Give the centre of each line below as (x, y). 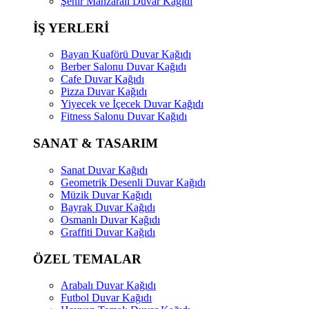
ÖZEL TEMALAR (87, 259)
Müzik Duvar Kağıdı (106, 195)
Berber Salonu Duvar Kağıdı (123, 67)
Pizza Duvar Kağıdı (104, 92)
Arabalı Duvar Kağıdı (108, 286)
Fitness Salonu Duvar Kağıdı (124, 117)
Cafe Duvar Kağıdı (102, 79)
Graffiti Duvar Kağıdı (108, 232)
